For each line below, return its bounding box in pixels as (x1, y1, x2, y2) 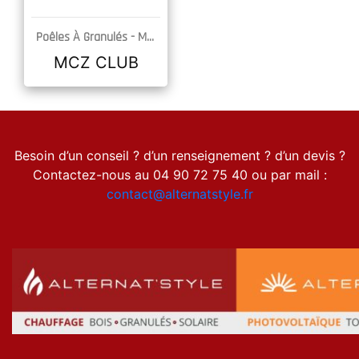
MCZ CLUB (53, 53, 139, 72)
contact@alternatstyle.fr (106, 186, 253, 202)
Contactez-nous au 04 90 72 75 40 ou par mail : (32, 167, 327, 183)
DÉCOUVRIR (51, 39, 140, 55)
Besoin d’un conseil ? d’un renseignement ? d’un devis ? (14, 147, 345, 163)
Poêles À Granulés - (36, 29, 135, 46)
